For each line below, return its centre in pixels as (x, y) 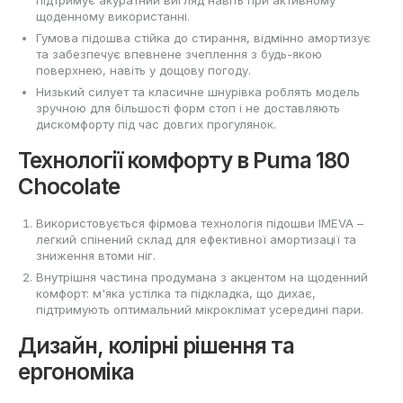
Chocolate (69, 186)
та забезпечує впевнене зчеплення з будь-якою (179, 54)
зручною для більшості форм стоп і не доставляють (188, 107)
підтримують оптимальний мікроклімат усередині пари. (200, 309)
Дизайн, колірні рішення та (156, 345)
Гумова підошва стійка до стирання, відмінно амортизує (203, 37)
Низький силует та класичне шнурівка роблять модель (198, 91)
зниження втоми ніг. (96, 255)
